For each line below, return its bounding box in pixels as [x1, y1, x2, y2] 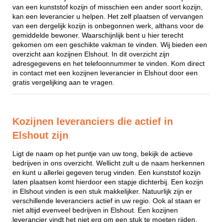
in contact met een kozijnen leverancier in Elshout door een [12, 69, 198, 77]
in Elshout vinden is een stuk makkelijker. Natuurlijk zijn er [12, 187, 192, 195]
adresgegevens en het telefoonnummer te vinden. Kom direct [12, 59, 205, 67]
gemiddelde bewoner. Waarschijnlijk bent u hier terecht [12, 31, 183, 39]
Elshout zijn [12, 130, 68, 141]
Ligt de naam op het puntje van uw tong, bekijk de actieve [12, 150, 193, 158]
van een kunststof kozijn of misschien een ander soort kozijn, [12, 3, 203, 11]
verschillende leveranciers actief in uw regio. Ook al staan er [12, 197, 201, 205]
